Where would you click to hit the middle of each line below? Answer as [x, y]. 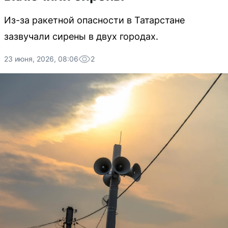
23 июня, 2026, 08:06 [41, 59]
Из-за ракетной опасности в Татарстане [94, 20]
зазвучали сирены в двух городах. [81, 36]
